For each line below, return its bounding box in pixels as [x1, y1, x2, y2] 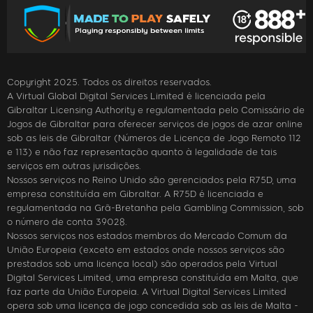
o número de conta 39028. [7, 216, 127, 227]
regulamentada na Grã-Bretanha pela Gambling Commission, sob [7, 202, 304, 213]
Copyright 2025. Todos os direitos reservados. [7, 76, 212, 87]
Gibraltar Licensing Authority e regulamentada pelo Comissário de [7, 104, 305, 115]
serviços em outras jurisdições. [7, 160, 141, 171]
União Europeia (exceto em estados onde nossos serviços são [7, 244, 284, 255]
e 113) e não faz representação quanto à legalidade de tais [7, 146, 277, 157]
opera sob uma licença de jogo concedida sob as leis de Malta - [7, 300, 298, 311]
